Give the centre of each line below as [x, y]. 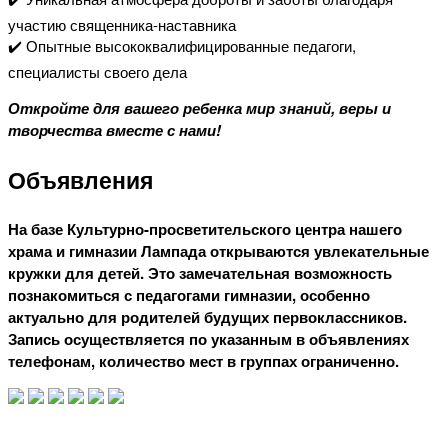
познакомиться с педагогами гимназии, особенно [189, 295]
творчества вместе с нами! [114, 130]
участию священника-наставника [122, 24]
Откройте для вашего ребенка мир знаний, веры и [199, 108]
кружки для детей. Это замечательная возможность [200, 273]
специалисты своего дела [99, 71]
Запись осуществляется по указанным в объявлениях [208, 339]
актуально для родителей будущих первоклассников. [207, 317]
